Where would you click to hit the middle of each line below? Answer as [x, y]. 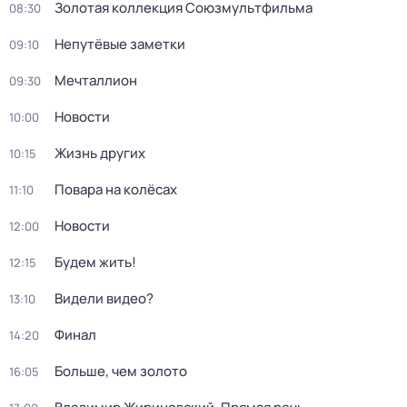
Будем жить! [95, 262]
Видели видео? [104, 298]
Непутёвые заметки [120, 44]
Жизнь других [100, 153]
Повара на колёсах [116, 189]
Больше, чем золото [121, 371]
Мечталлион [96, 80]
